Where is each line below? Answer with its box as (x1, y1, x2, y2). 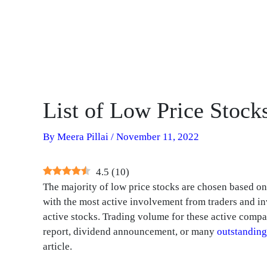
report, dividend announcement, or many (43, 226, 217, 238)
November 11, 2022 (116, 131, 199, 143)
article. (43, 241, 72, 253)
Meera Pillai (57, 131, 111, 143)
